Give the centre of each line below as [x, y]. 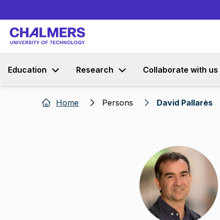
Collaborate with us [180, 70]
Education [27, 70]
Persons [118, 103]
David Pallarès [185, 103]
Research [95, 70]
